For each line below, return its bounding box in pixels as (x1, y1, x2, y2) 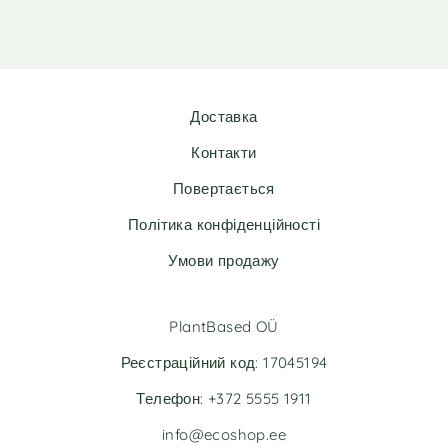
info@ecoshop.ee (162, 424, 286, 444)
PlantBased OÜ (169, 316, 279, 336)
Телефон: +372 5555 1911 (136, 388, 312, 408)
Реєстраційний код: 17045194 (120, 352, 328, 372)
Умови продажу (168, 250, 280, 270)
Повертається (173, 178, 275, 198)
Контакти (191, 142, 257, 162)
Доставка (190, 106, 258, 126)
